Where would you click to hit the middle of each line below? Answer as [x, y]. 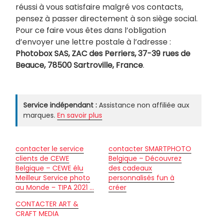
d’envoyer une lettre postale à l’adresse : [93, 42]
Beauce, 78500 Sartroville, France [79, 65]
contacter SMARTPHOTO [150, 148]
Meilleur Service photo [53, 178]
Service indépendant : [60, 105]
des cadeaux [130, 168]
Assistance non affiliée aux [143, 105]
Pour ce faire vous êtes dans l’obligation [91, 30]
